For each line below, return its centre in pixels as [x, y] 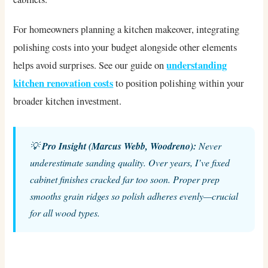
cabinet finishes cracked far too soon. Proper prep [125, 179]
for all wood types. [65, 213]
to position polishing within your [179, 83]
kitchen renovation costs [63, 83]
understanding [197, 66]
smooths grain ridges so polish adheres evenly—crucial [134, 196]
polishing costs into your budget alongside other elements [125, 48]
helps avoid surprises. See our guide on [90, 66]
